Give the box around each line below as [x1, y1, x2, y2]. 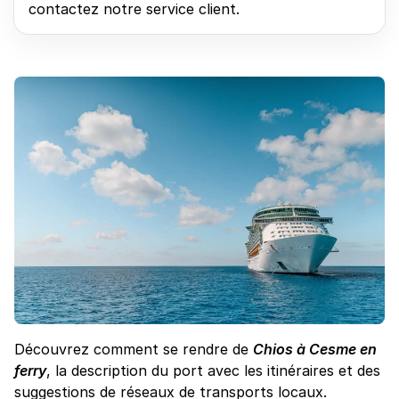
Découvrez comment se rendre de [14, 339, 253, 358]
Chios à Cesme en [253, 339, 377, 358]
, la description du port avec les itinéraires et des [46, 361, 380, 379]
